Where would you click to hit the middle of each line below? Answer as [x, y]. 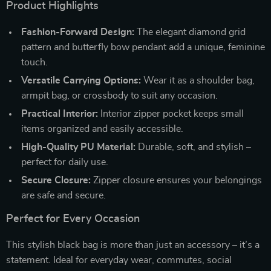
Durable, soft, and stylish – [193, 147]
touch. [34, 62]
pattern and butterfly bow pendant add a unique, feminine [143, 47]
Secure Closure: [56, 180]
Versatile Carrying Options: [81, 80]
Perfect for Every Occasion [73, 219]
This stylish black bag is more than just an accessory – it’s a [133, 245]
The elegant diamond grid [190, 32]
